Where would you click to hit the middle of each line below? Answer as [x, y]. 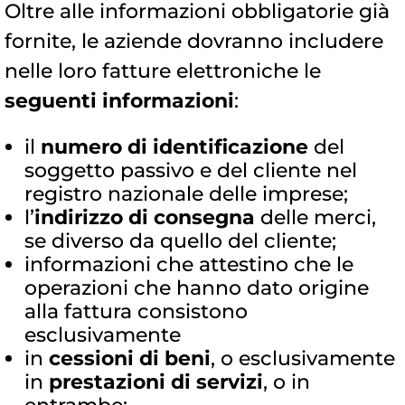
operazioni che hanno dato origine [197, 288]
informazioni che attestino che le [189, 265]
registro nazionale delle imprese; [186, 194]
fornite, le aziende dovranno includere [194, 42]
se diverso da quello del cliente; [180, 241]
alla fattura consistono [136, 312]
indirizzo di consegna [145, 218]
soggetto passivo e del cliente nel [191, 171]
